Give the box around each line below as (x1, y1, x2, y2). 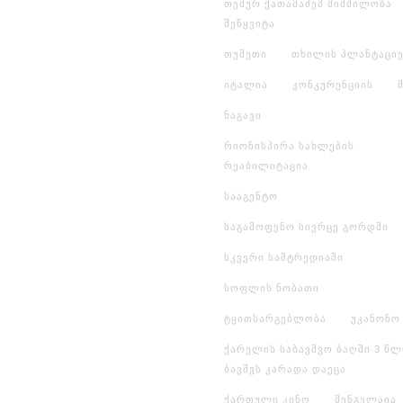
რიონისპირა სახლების (224, 139, 354, 151)
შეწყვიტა (224, 17, 275, 29)
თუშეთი (224, 48, 267, 59)
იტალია (224, 78, 268, 90)
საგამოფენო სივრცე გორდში (224, 220, 389, 232)
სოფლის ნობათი (224, 282, 319, 293)
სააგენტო (224, 190, 278, 201)
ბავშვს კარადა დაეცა (224, 363, 346, 374)
